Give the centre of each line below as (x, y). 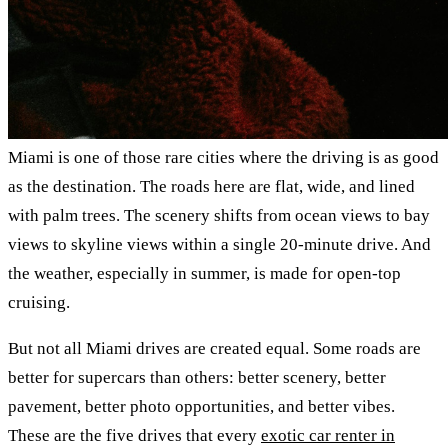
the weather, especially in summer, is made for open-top (204, 273)
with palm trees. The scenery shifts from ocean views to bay (219, 215)
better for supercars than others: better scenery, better (197, 378)
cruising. (39, 302)
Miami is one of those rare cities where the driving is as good (223, 157)
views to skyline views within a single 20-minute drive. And (219, 244)
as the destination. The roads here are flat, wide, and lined (211, 186)
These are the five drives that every (134, 436)
